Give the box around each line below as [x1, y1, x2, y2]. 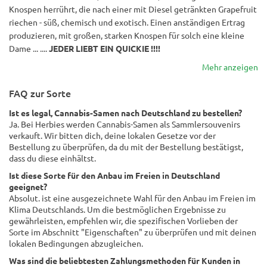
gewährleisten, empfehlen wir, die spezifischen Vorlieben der [9, 215, 238, 226]
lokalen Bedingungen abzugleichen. [9, 238, 143, 249]
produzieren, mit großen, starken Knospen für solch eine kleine [9, 30, 244, 41]
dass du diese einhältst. [9, 153, 96, 163]
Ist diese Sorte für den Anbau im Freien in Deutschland [9, 170, 220, 181]
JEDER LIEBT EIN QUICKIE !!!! [49, 43, 160, 54]
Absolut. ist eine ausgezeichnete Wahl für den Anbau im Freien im [9, 193, 256, 203]
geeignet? [9, 181, 47, 192]
